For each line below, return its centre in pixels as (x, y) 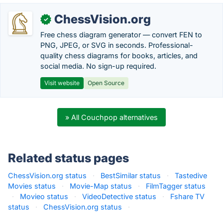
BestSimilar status (131, 175)
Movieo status (44, 196)
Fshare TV (187, 196)
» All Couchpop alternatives (111, 117)
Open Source (106, 83)
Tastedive (191, 175)
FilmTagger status (176, 186)
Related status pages (68, 158)
